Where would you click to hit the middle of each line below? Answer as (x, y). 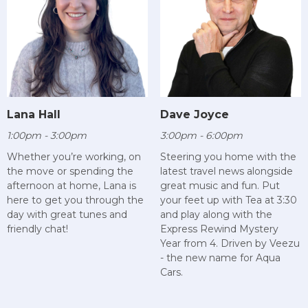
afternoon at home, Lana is (71, 186)
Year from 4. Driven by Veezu (230, 244)
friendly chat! (37, 229)
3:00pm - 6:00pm (201, 136)
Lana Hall (34, 115)
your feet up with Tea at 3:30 (228, 200)
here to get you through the (75, 200)
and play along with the (216, 215)
